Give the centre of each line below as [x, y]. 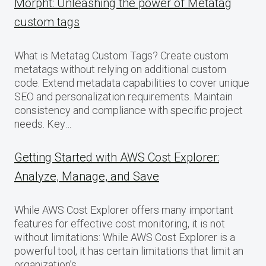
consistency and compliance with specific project [129, 110]
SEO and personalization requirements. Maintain [123, 96]
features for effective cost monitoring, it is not [120, 224]
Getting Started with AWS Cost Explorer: [117, 157]
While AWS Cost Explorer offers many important [124, 210]
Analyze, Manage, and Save [87, 176]
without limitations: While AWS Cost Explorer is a [125, 237]
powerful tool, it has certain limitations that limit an [129, 251]
